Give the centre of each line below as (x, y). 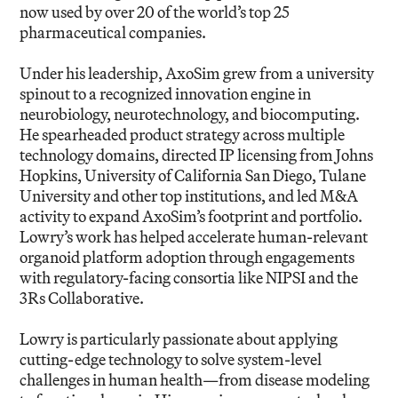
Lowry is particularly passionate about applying (179, 339)
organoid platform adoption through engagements (187, 258)
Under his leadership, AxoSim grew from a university (197, 74)
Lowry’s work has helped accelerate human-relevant (194, 237)
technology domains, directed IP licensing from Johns (197, 155)
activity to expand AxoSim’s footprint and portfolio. (191, 217)
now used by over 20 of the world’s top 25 (155, 12)
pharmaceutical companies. (113, 33)
